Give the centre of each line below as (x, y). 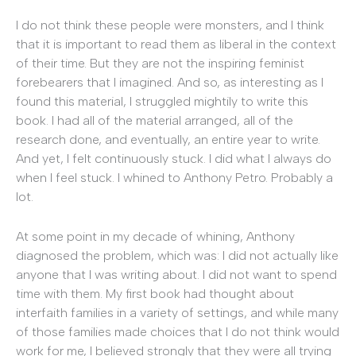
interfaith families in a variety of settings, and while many (177, 312)
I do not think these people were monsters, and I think (170, 25)
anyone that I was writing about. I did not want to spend (176, 274)
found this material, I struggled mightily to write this (162, 102)
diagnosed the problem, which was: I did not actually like (177, 255)
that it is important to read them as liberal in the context (176, 44)
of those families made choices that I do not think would (178, 331)
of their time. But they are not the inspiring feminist (160, 64)
